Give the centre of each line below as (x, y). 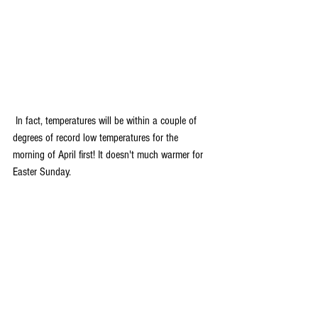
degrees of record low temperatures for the (97, 138)
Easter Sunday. (42, 172)
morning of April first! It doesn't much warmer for (109, 155)
